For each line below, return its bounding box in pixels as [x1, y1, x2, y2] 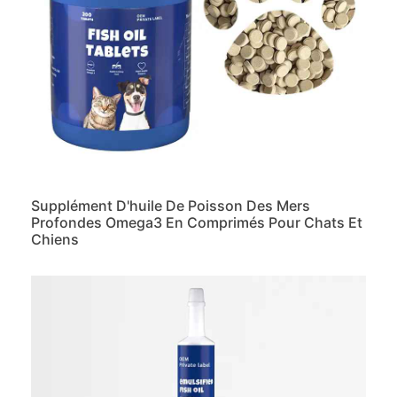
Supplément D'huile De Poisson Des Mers [31, 197, 310, 215]
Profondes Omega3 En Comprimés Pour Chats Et [31, 214, 362, 232]
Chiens [31, 230, 79, 249]
